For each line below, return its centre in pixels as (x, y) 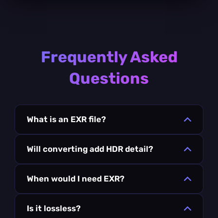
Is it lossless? (54, 208)
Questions (109, 78)
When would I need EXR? (76, 178)
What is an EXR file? (66, 119)
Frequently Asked (109, 57)
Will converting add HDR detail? (90, 149)
